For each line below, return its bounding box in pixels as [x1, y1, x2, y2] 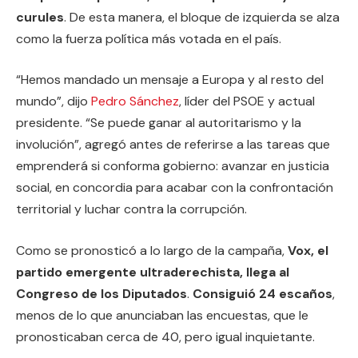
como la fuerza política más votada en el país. [16, 30, 281, 47]
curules [16, 8, 64, 26]
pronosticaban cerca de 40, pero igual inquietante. [16, 328, 315, 345]
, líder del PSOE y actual [179, 93, 315, 110]
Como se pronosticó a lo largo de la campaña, [16, 241, 288, 259]
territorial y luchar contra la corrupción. [16, 201, 247, 218]
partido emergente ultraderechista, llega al [16, 263, 289, 280]
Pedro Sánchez [91, 93, 179, 110]
